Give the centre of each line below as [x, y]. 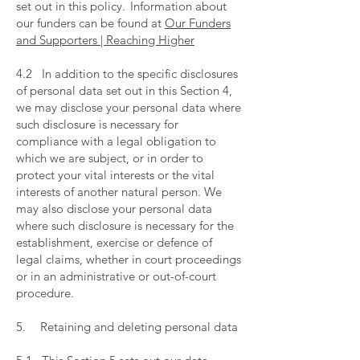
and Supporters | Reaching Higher [105, 40]
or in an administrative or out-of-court [116, 276]
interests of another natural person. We [119, 192]
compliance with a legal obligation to [116, 141]
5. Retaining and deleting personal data [129, 327]
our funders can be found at [90, 23]
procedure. [47, 293]
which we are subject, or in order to [110, 158]
